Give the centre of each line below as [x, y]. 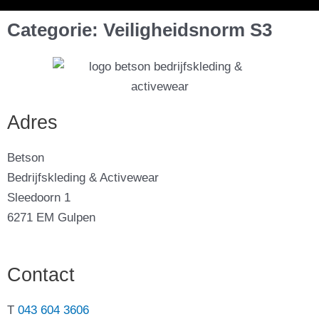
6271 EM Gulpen [51, 218]
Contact [41, 274]
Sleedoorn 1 [39, 198]
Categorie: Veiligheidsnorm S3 [140, 30]
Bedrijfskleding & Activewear [83, 178]
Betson [26, 158]
